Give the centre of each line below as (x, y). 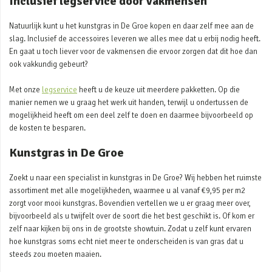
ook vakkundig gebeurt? (49, 64)
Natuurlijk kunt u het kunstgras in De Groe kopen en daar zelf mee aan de (131, 26)
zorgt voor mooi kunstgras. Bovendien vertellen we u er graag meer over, (130, 204)
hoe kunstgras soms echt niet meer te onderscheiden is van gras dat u (126, 242)
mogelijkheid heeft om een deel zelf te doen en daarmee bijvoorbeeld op (131, 115)
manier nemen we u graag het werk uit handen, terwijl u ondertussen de (129, 102)
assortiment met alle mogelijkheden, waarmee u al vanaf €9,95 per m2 (127, 191)
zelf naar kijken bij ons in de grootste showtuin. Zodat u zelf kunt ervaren (130, 229)
